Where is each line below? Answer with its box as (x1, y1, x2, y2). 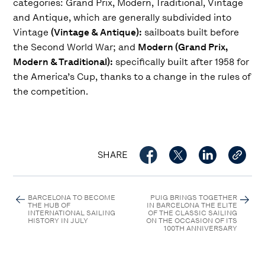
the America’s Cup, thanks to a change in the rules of (13, 70, 251, 83)
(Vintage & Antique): (51, 25, 143, 38)
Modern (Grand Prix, (138, 40, 228, 53)
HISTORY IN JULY (28, 216, 89, 226)
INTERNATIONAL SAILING (28, 208, 116, 218)
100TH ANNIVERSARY (163, 224, 237, 234)
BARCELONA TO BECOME (28, 193, 116, 203)
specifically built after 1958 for (113, 55, 250, 68)
